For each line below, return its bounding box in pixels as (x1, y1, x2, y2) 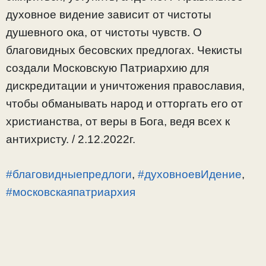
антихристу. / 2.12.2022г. (6, 133, 135, 146)
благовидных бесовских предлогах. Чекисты (6, 44, 242, 57)
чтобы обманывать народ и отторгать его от (6, 97, 243, 110)
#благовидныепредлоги (6, 167, 132, 180)
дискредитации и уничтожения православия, (6, 80, 245, 93)
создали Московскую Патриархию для (6, 62, 209, 75)
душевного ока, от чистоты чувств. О (6, 26, 202, 39)
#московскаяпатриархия (6, 185, 135, 198)
